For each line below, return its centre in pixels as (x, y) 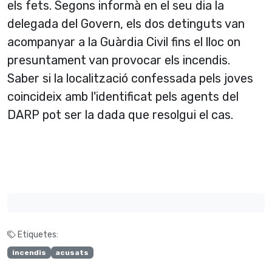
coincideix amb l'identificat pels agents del (123, 97)
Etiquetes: (37, 235)
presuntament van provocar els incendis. (119, 60)
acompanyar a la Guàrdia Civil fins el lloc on (124, 42)
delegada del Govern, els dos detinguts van (126, 24)
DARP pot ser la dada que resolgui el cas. (120, 115)
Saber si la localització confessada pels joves (130, 78)
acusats (72, 253)
